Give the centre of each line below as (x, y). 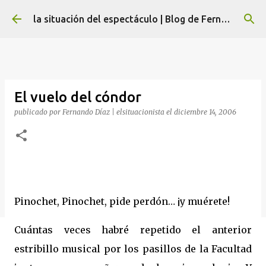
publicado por (38, 112)
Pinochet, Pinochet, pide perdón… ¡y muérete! (122, 201)
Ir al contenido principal (133, 15)
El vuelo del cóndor (78, 97)
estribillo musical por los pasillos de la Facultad (133, 249)
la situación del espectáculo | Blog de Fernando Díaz (226, 19)
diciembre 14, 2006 (205, 112)
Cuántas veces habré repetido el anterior (133, 230)
